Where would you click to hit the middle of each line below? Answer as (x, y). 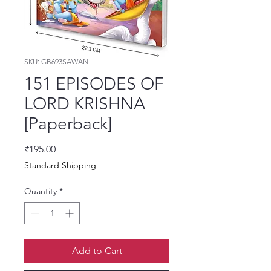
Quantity (41, 191)
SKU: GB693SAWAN (56, 62)
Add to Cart (97, 251)
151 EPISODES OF (94, 84)
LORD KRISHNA (85, 104)
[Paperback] (68, 124)
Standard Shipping (60, 165)
